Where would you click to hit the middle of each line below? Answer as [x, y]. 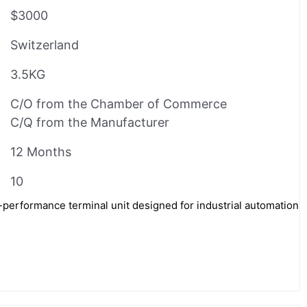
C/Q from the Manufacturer [90, 122]
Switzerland [45, 45]
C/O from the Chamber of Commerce [119, 103]
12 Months [41, 151]
